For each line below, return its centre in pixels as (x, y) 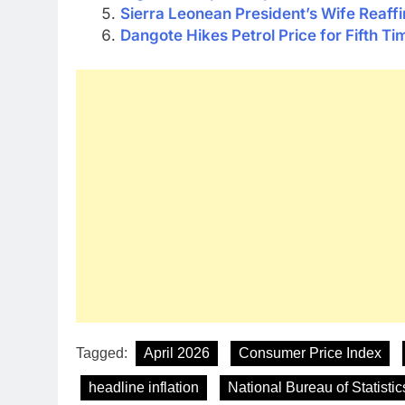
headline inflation (144, 387)
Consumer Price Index (310, 353)
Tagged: (104, 353)
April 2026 (177, 353)
